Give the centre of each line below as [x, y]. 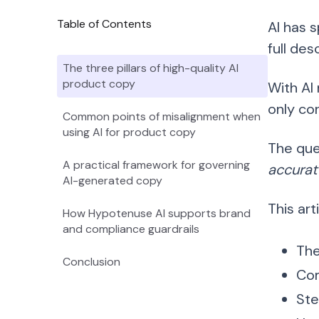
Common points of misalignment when [162, 116]
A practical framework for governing [156, 165]
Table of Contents [104, 24]
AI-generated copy [113, 181]
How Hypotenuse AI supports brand [157, 213]
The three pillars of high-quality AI [151, 68]
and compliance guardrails [131, 229]
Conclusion [91, 262]
